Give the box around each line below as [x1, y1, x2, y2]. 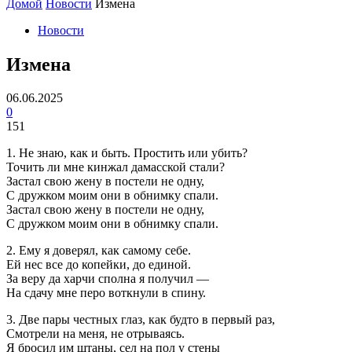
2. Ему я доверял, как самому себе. [6, 243, 191, 257]
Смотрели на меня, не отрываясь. [6, 326, 185, 340]
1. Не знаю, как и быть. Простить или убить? [6, 145, 247, 159]
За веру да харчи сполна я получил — [6, 271, 209, 285]
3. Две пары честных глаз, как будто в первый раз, [6, 312, 275, 326]
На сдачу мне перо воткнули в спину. [6, 285, 206, 299]
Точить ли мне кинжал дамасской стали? [6, 159, 225, 174]
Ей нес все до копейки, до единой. [6, 257, 191, 271]
